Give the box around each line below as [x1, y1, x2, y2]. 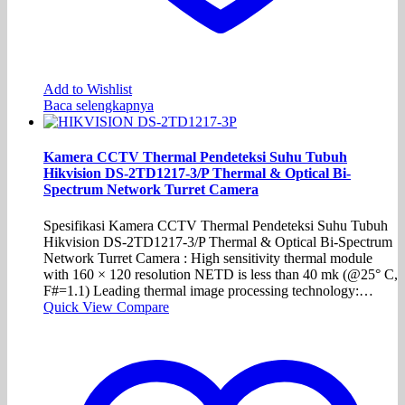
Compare [117, 298, 169, 315]
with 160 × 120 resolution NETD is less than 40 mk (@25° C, [43, 266, 398, 282]
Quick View [43, 298, 117, 315]
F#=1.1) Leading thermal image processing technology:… [43, 282, 373, 298]
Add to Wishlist [43, 81, 132, 98]
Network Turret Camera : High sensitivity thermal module [43, 250, 372, 266]
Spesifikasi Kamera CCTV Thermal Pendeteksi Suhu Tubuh [43, 217, 388, 233]
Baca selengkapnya [43, 98, 154, 114]
